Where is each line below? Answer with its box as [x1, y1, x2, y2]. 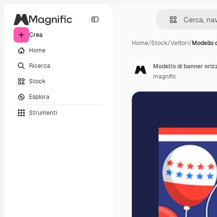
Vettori [170, 39, 189, 47]
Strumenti [29, 108, 57, 117]
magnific [153, 73, 176, 80]
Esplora [29, 93, 49, 101]
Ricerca [29, 62, 50, 70]
